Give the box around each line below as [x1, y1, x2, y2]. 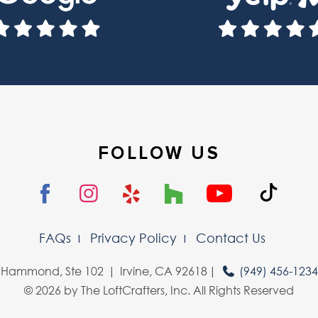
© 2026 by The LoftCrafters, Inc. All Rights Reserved [24, 283, 294, 297]
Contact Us [195, 229, 265, 246]
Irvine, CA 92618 [119, 263, 207, 278]
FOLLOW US [97, 143, 221, 165]
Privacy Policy [89, 229, 177, 246]
